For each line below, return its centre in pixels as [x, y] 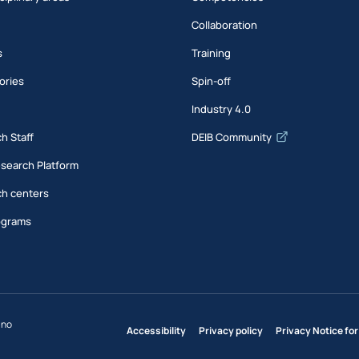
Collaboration [225, 25]
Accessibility [156, 331]
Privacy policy [231, 331]
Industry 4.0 [222, 109]
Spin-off [212, 81]
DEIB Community [232, 137]
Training [212, 53]
